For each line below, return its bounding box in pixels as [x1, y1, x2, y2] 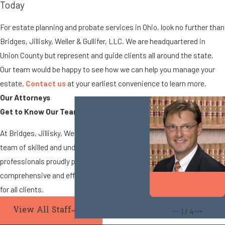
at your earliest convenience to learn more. [66, 78, 206, 88]
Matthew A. [162, 172, 212, 184]
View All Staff [13, 205, 71, 217]
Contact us [26, 78, 66, 88]
